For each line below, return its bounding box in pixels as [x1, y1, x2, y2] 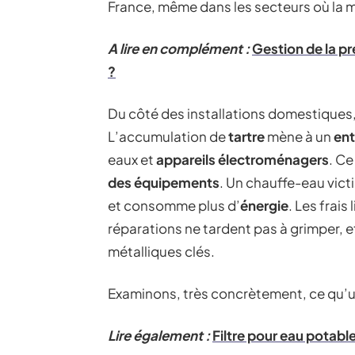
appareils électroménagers [156, 151, 329, 168]
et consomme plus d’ [108, 197, 240, 214]
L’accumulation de [108, 128, 228, 145]
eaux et [108, 151, 156, 168]
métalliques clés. [108, 242, 215, 260]
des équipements [108, 174, 219, 191]
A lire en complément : [108, 40, 250, 57]
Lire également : [108, 326, 210, 344]
